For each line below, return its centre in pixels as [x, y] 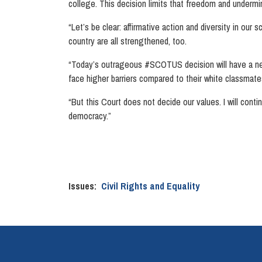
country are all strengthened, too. [129, 41]
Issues [81, 186]
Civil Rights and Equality [150, 186]
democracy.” [90, 116]
